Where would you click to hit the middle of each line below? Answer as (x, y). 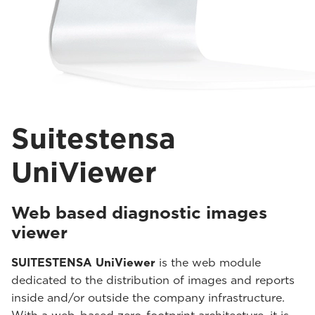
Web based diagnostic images (139, 213)
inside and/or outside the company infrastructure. (148, 298)
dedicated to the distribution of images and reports (153, 280)
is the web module (208, 263)
